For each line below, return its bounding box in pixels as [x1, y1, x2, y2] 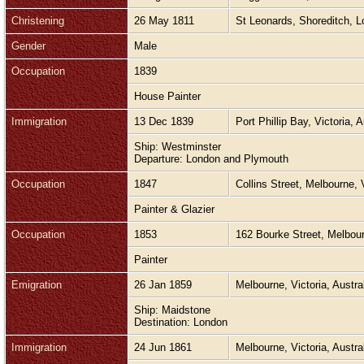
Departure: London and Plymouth [134, 152, 292, 165]
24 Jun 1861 [134, 340, 195, 353]
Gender [11, 39, 45, 52]
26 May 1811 [134, 14, 197, 27]
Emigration [11, 278, 62, 291]
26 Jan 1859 [134, 278, 195, 291]
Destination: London [134, 315, 231, 328]
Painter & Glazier [134, 202, 218, 215]
